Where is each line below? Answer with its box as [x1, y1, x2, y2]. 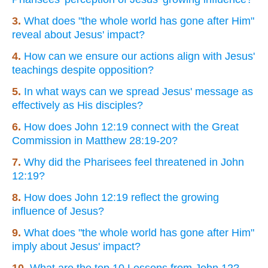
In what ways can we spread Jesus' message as [24, 85, 253, 98]
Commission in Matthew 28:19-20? [12, 134, 178, 147]
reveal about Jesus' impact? [12, 28, 145, 41]
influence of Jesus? [12, 205, 104, 217]
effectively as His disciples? [12, 99, 143, 111]
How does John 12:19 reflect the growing [24, 191, 219, 203]
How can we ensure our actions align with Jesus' [24, 50, 255, 62]
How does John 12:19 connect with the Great [24, 120, 239, 133]
